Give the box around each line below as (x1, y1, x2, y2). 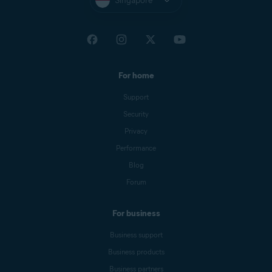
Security (123, 109, 149, 118)
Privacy (124, 126, 148, 135)
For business (112, 208, 160, 219)
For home (118, 70, 154, 81)
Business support (109, 229, 163, 239)
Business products (107, 246, 165, 256)
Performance (116, 143, 156, 152)
